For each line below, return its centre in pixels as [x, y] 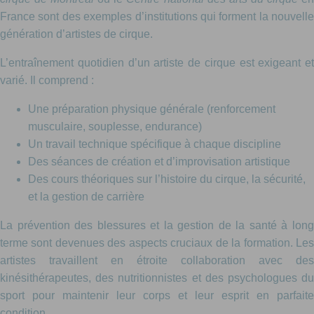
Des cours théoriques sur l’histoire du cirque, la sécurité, [167, 179]
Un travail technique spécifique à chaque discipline [155, 144]
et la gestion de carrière [86, 197]
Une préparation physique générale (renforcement [152, 109]
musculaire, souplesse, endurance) [115, 127]
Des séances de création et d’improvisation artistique [159, 162]
